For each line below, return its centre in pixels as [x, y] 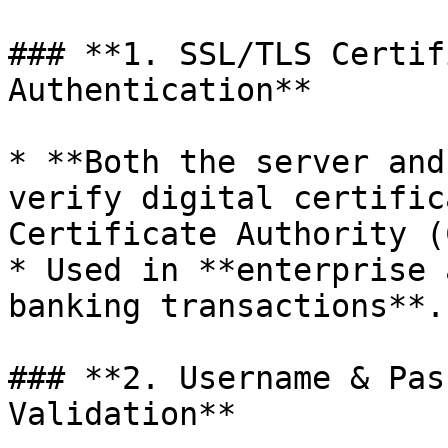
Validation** [122, 414]
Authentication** [160, 90]
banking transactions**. [226, 306]
